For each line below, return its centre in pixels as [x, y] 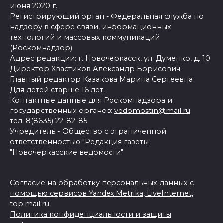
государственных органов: [62, 110]
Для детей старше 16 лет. [57, 89]
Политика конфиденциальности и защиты [91, 214]
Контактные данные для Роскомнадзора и [91, 100]
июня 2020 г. [34, 6]
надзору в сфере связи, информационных [91, 27]
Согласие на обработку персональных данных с [102, 182]
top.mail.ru [30, 203]
